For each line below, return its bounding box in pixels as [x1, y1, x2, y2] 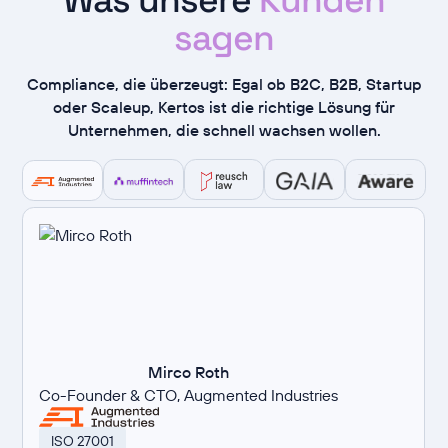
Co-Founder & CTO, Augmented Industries [39, 385, 339, 406]
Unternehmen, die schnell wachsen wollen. [67, 119, 381, 140]
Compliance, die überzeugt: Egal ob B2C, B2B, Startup [27, 73, 421, 94]
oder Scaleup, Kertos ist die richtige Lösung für [53, 96, 395, 117]
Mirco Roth [148, 362, 230, 383]
